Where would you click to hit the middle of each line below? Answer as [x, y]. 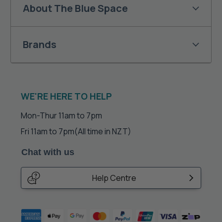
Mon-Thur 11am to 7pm [61, 116]
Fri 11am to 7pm [48, 132]
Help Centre [114, 178]
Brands [40, 45]
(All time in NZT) [103, 132]
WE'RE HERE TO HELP [66, 96]
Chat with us [48, 152]
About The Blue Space [75, 8]
